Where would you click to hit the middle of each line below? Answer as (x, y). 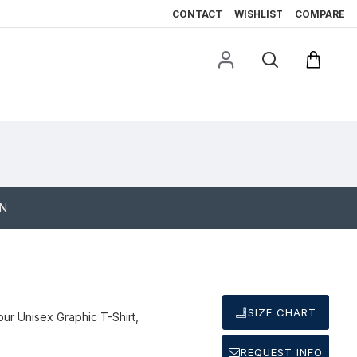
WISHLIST (259, 14)
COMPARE (320, 14)
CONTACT (197, 14)
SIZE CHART (282, 312)
